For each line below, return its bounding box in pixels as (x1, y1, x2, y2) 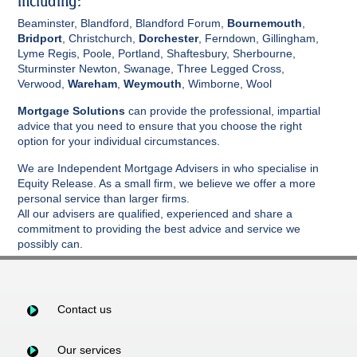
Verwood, (18, 77, 68, 90)
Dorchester (139, 32, 198, 45)
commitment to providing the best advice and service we (18, 222, 300, 235)
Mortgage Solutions (18, 104, 125, 117)
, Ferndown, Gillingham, (198, 32, 319, 45)
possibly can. (18, 237, 83, 250)
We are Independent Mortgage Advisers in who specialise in (18, 162, 319, 175)
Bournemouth (227, 17, 302, 29)
